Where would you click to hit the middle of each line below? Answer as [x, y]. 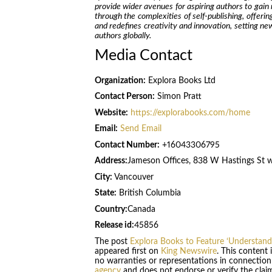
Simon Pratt [178, 97]
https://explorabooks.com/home [190, 113]
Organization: [120, 80]
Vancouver [133, 177]
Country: [111, 209]
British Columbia [148, 193]
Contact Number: [127, 145]
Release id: [114, 226]
